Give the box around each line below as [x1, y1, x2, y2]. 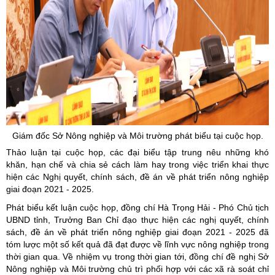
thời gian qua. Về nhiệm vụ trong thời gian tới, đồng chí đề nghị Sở [6, 252, 269, 261]
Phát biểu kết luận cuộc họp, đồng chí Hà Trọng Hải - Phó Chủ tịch [6, 203, 269, 212]
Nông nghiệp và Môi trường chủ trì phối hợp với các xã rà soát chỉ [6, 264, 269, 274]
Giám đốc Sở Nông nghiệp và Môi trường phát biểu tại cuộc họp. [12, 131, 263, 141]
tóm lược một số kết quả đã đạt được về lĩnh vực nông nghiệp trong [6, 239, 269, 249]
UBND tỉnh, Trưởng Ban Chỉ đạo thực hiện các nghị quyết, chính [6, 215, 269, 225]
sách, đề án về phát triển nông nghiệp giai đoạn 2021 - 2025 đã [6, 227, 269, 237]
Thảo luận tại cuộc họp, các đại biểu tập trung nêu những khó [6, 147, 269, 157]
